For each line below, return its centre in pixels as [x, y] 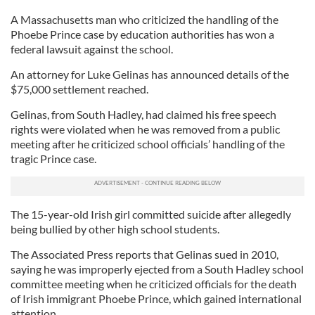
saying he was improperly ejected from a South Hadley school [157, 269]
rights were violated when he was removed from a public [145, 129]
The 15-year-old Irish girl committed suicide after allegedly [151, 214]
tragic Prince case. [53, 159]
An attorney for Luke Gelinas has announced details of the [150, 74]
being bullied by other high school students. [115, 229]
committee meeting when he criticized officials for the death [154, 284]
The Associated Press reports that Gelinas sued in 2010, [144, 254]
